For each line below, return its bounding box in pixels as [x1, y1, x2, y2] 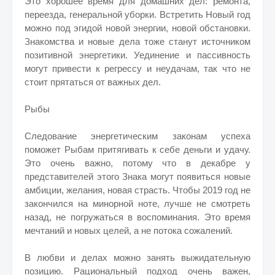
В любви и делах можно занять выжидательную [25, 252, 250, 263]
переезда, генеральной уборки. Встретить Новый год [25, 9, 250, 20]
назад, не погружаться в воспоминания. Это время [25, 212, 250, 222]
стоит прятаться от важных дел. [25, 77, 161, 87]
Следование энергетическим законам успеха [25, 131, 250, 141]
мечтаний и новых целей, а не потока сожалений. [25, 225, 233, 236]
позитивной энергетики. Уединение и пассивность [25, 50, 250, 60]
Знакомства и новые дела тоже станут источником [25, 36, 250, 47]
